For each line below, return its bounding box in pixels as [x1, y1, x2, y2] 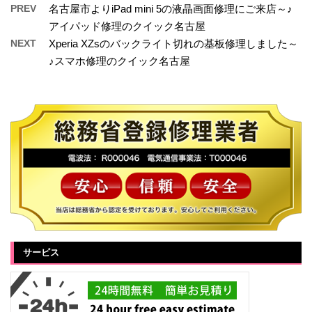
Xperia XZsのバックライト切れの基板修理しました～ [49, 37, 298, 49]
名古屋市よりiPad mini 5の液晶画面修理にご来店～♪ [49, 2, 292, 15]
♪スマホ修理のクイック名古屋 [49, 54, 190, 67]
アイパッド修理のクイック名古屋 [49, 19, 205, 32]
